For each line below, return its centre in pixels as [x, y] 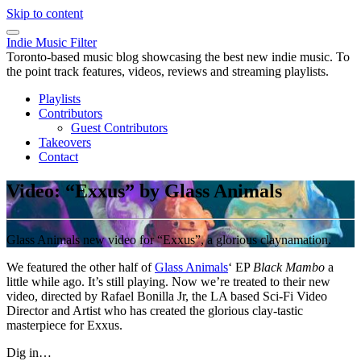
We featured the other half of [81, 267]
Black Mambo [289, 267]
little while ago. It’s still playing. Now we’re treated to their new [168, 281]
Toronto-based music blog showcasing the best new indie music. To [178, 57]
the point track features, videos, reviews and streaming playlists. [168, 71]
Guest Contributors [119, 128]
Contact [58, 157]
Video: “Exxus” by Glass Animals [144, 191]
